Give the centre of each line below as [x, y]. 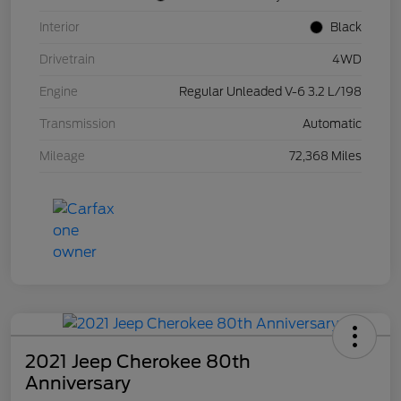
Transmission [77, 124]
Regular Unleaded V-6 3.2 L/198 [270, 92]
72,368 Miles [325, 157]
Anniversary [78, 384]
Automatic [332, 124]
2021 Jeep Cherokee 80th [138, 362]
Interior [60, 28]
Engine [59, 92]
